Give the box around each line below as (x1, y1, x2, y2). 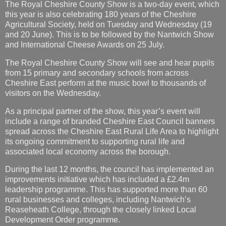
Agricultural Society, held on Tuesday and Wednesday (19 (5, 20, 212, 29)
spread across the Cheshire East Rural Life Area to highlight (5, 127, 218, 136)
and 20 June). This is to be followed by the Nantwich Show (5, 30, 214, 39)
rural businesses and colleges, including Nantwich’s (5, 195, 191, 204)
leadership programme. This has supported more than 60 (5, 185, 207, 194)
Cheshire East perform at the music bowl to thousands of (5, 78, 206, 87)
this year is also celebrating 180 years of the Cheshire (5, 10, 196, 19)
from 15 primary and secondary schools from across (5, 68, 189, 77)
